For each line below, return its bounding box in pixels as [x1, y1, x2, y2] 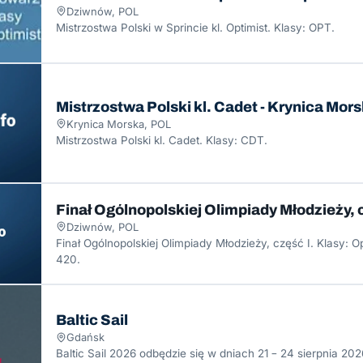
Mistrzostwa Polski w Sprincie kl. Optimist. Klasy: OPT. [56, 20, 335, 34]
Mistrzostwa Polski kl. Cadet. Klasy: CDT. [56, 133, 267, 147]
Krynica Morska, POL [66, 117, 171, 130]
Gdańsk [66, 331, 105, 344]
